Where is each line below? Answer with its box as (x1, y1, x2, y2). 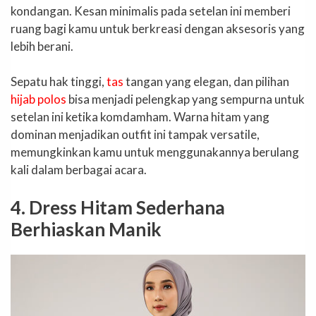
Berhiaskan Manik (11, 217, 162, 241)
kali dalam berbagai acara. (11, 162, 147, 178)
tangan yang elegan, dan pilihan (123, 74, 289, 90)
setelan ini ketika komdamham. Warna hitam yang (11, 109, 269, 125)
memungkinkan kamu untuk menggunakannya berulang (11, 145, 299, 160)
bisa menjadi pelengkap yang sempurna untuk (66, 92, 305, 107)
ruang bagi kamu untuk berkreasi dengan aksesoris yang (11, 20, 305, 36)
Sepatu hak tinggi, (11, 74, 107, 90)
